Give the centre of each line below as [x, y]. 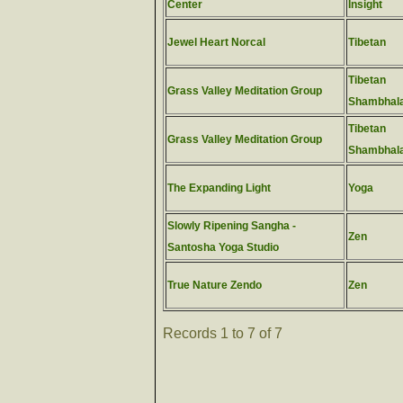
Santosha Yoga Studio [223, 247]
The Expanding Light [219, 188]
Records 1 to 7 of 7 [223, 333]
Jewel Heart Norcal [216, 42]
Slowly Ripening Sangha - [232, 226]
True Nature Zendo [215, 285]
